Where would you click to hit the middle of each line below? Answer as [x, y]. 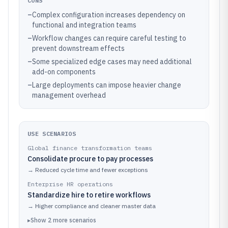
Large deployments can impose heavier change [107, 85]
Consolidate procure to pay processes [90, 159]
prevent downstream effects [78, 48]
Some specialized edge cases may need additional [112, 62]
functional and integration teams [84, 25]
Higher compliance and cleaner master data [95, 206]
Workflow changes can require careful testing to [109, 38]
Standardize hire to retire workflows [89, 195]
